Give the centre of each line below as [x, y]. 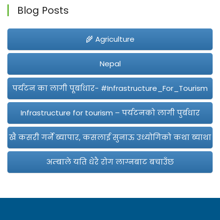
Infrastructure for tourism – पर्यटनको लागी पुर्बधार [110, 113]
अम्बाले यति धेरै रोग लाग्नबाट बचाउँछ [110, 162]
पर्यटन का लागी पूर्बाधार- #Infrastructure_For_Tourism [110, 88]
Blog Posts [43, 11]
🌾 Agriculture [110, 39]
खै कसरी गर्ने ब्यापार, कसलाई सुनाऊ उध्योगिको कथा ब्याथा [110, 137]
